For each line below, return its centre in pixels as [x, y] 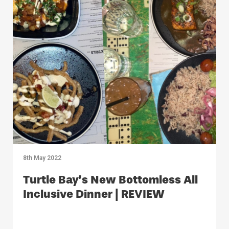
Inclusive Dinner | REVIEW [94, 194]
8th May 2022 [42, 158]
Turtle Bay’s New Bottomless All [110, 180]
